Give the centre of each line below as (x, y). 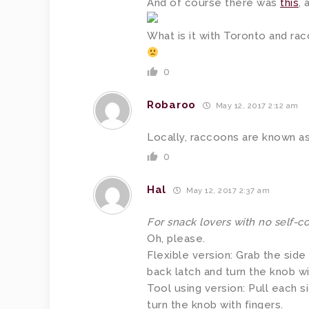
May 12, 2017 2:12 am (256, 106)
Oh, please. (176, 239)
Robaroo (171, 105)
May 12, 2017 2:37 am (227, 190)
